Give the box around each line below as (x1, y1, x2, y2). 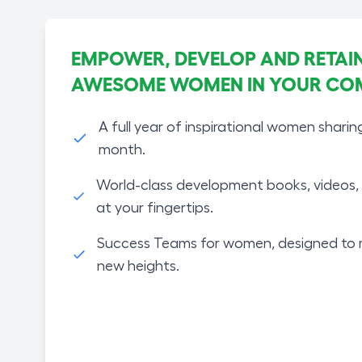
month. (98, 141, 145, 157)
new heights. (97, 258, 180, 273)
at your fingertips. (96, 200, 214, 215)
